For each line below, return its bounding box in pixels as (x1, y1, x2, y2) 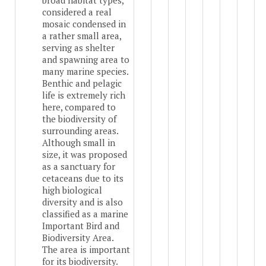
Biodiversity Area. (42, 232, 113, 244)
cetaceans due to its (42, 172, 123, 185)
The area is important (42, 243, 130, 256)
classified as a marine (42, 208, 128, 220)
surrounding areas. (42, 125, 118, 137)
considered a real (42, 6, 112, 18)
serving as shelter (42, 42, 115, 54)
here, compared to (42, 101, 116, 113)
